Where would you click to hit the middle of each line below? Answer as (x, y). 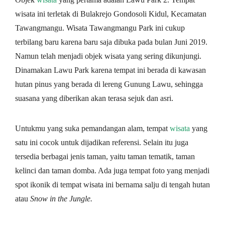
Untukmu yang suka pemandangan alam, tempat (92, 128)
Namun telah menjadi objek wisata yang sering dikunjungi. (108, 56)
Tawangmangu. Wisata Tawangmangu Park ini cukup (100, 28)
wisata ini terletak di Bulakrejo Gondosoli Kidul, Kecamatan (111, 14)
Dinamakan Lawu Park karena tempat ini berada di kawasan (110, 70)
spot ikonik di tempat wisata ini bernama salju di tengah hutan (113, 184)
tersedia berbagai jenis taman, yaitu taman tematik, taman (105, 156)
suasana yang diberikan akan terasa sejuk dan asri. (94, 98)
